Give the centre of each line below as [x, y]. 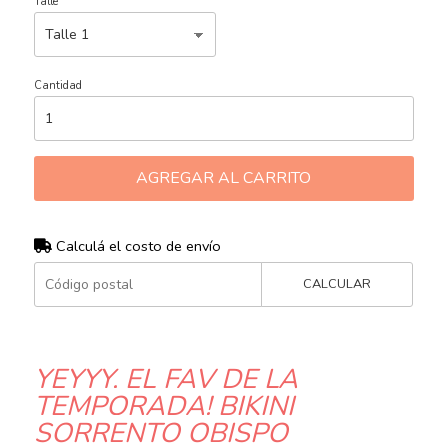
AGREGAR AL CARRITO [224, 178]
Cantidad [57, 86]
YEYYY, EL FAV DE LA [165, 380]
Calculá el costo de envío [136, 246]
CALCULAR [337, 284]
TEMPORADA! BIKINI [163, 407]
